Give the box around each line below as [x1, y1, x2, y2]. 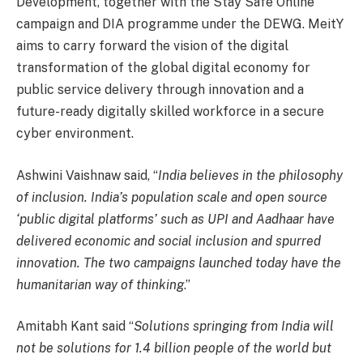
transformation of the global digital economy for [16, 60, 310, 76]
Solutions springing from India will [134, 318, 334, 335]
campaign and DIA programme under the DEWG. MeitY [16, 16, 344, 32]
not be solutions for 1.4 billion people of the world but [16, 340, 331, 357]
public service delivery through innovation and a [16, 82, 304, 98]
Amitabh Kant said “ [16, 318, 134, 335]
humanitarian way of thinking [16, 276, 184, 293]
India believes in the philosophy [158, 167, 343, 183]
